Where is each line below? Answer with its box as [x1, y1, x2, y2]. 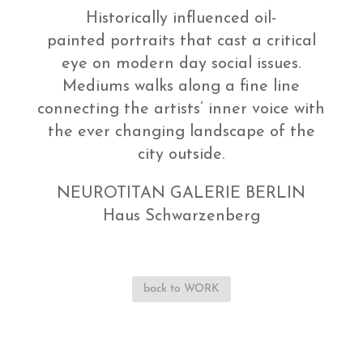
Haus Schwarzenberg [102, 208, 260, 225]
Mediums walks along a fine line [62, 79, 301, 96]
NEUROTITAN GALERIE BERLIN [57, 186, 306, 203]
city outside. [138, 147, 225, 164]
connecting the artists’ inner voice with [37, 101, 326, 118]
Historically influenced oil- [86, 11, 277, 28]
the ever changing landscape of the [47, 124, 315, 141]
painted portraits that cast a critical [46, 33, 316, 50]
